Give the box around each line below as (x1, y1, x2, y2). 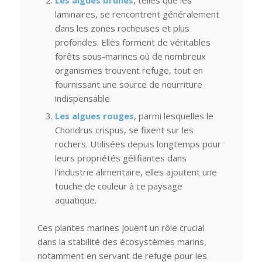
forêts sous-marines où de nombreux (54, 50, 206, 62)
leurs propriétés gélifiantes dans (54, 151, 187, 164)
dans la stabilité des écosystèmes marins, (37, 235, 206, 247)
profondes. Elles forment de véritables (54, 36, 211, 48)
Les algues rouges (54, 109, 134, 122)
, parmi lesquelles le (133, 109, 213, 122)
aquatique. (54, 194, 96, 206)
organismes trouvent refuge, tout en (54, 64, 203, 76)
